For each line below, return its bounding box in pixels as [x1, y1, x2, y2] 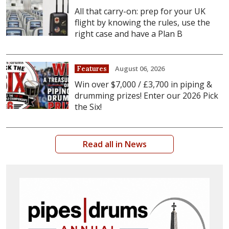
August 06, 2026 [115, 63, 165, 73]
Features [77, 64, 107, 73]
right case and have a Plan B [75, 28, 183, 40]
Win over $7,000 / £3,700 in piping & [75, 78, 213, 90]
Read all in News [82, 138, 147, 150]
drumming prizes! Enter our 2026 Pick [75, 89, 219, 101]
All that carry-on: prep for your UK [75, 6, 206, 17]
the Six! [75, 101, 102, 112]
